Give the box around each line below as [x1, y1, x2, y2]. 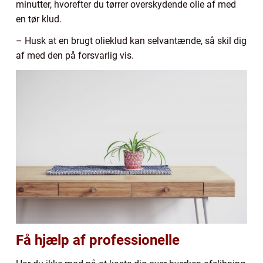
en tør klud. [16, 13, 62, 25]
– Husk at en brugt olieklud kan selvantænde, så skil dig [16, 35, 247, 46]
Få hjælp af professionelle [16, 232, 180, 249]
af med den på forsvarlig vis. [16, 49, 134, 61]
